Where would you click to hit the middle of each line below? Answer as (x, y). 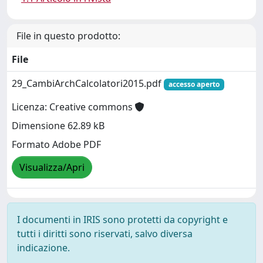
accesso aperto (194, 84)
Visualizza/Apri (52, 168)
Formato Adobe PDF (56, 145)
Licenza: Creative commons (73, 107)
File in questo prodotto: (68, 36)
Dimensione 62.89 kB (58, 126)
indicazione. (43, 248)
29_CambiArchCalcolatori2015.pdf (88, 83)
